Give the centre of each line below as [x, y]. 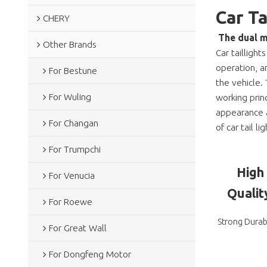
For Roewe [70, 201]
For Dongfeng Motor [90, 254]
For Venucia [72, 175]
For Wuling [70, 97]
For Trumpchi [74, 149]
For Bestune [73, 70]
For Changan [73, 123]
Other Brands [69, 44]
